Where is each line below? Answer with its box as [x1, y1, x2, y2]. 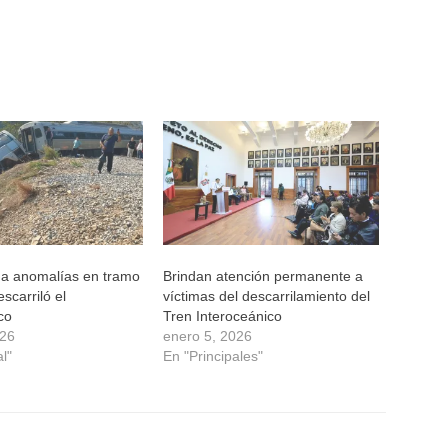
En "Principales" [162, 347, 263, 364]
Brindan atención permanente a [162, 267, 363, 284]
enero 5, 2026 [162, 327, 252, 344]
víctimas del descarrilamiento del [162, 287, 370, 304]
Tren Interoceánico [162, 307, 282, 324]
